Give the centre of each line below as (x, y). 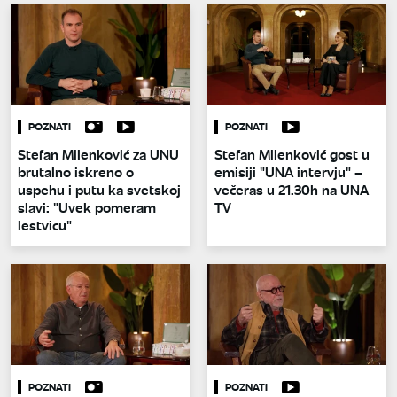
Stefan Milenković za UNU (98, 154)
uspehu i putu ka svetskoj (99, 190)
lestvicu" (45, 225)
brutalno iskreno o (76, 172)
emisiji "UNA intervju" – (288, 172)
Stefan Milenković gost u (292, 154)
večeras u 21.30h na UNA (292, 190)
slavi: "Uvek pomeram (87, 207)
